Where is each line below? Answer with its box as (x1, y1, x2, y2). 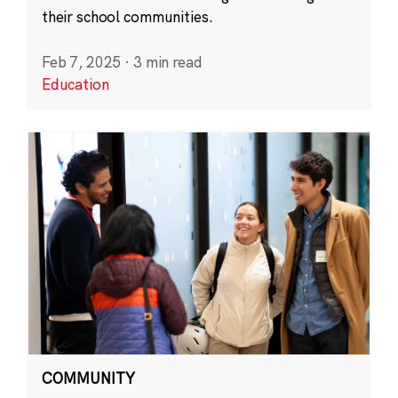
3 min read (132, 52, 203, 72)
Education (41, 75, 109, 94)
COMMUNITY (41, 369, 135, 388)
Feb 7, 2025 (41, 52, 122, 72)
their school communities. (41, 7, 213, 27)
